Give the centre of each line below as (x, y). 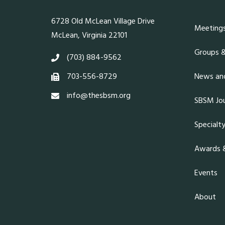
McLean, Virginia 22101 (89, 35)
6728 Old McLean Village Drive (103, 21)
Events (206, 173)
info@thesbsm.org (99, 96)
